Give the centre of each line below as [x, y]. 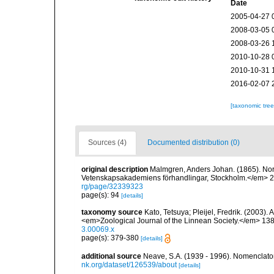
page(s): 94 [101, 195]
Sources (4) [107, 143]
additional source [111, 257]
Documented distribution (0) [194, 143]
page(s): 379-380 [111, 238]
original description [115, 169]
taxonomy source [112, 212]
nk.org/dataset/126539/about [129, 265]
